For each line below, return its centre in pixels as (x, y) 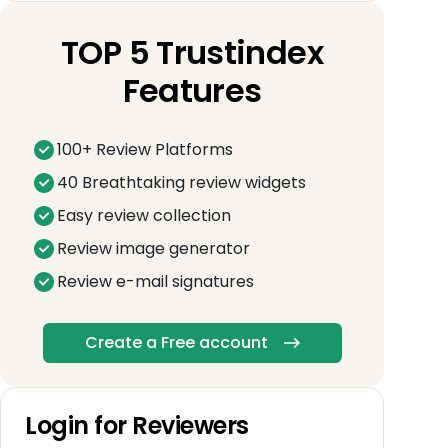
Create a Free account (176, 342)
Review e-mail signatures (155, 281)
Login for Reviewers (137, 425)
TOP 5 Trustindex (192, 52)
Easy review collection (144, 215)
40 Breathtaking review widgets (181, 182)
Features (192, 90)
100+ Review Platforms (145, 149)
